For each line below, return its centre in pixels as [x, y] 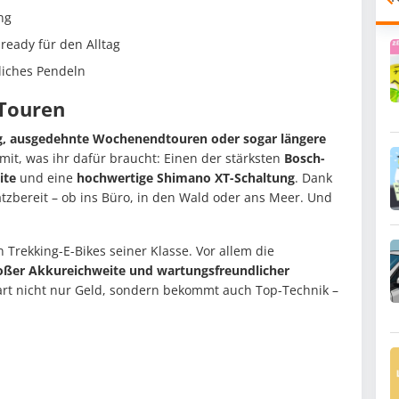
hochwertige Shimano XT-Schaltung [186, 178]
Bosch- [305, 159]
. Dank [313, 178]
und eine [46, 178]
